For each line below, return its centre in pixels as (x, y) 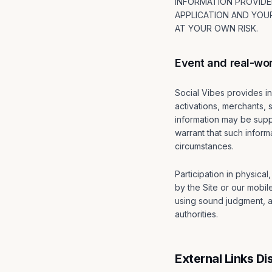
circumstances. (204, 146)
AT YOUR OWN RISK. (216, 28)
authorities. (196, 214)
